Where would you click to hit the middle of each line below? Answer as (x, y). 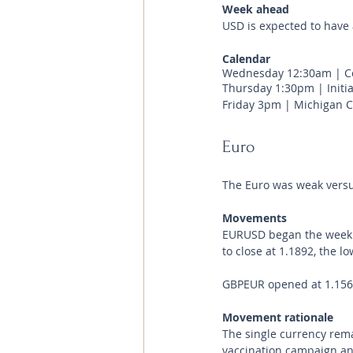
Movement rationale (279, 317)
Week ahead (256, 9)
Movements (256, 218)
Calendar (248, 59)
